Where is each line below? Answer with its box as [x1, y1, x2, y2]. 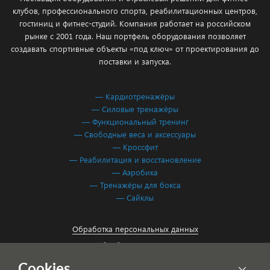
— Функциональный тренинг [81, 116, 189, 127]
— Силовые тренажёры [92, 104, 178, 115]
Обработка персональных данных [72, 224, 198, 234]
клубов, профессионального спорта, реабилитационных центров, [13, 5, 257, 16]
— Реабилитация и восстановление [69, 154, 201, 165]
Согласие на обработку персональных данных [49, 240, 221, 251]
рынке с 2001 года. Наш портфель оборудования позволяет [24, 31, 246, 42]
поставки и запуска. [99, 56, 171, 67]
